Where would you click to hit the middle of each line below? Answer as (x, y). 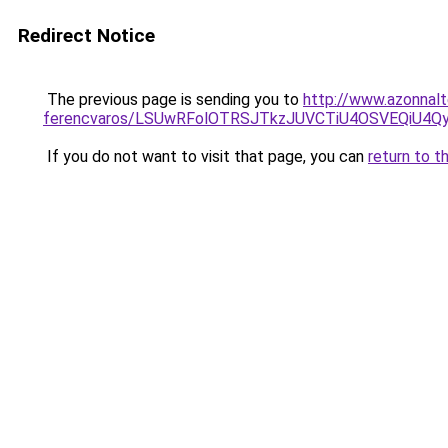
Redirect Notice (86, 35)
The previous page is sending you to (173, 99)
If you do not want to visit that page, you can (205, 156)
